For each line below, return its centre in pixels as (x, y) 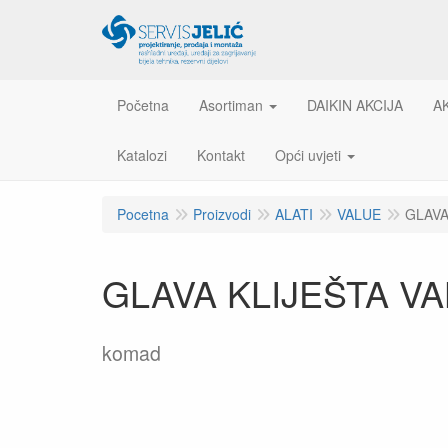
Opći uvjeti (308, 155)
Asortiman (231, 105)
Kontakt (221, 155)
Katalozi (142, 155)
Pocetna (143, 214)
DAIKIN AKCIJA (355, 105)
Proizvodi (222, 214)
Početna (143, 105)
